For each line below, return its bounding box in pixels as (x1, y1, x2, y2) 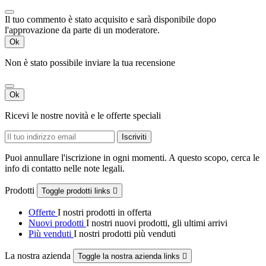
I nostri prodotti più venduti (74, 228, 176, 239)
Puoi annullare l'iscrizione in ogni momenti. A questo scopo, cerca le (5, 152, 259, 163)
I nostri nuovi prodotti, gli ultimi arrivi (86, 217, 227, 228)
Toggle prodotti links (42, 186, 113, 195)
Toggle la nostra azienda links (78, 251, 182, 261)
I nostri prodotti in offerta (58, 207, 151, 217)
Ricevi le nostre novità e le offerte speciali (5, 110, 161, 121)
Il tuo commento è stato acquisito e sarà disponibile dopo (5, 14, 216, 24)
